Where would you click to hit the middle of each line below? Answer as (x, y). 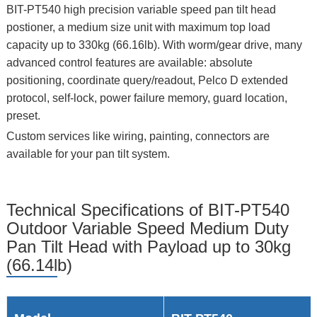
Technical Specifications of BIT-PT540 (148, 210)
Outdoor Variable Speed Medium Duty (147, 229)
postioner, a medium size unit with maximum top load (138, 28)
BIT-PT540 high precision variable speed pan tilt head (141, 10)
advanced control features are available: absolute (129, 63)
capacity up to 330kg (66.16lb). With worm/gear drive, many (154, 45)
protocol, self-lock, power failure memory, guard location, (146, 98)
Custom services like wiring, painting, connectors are (138, 137)
